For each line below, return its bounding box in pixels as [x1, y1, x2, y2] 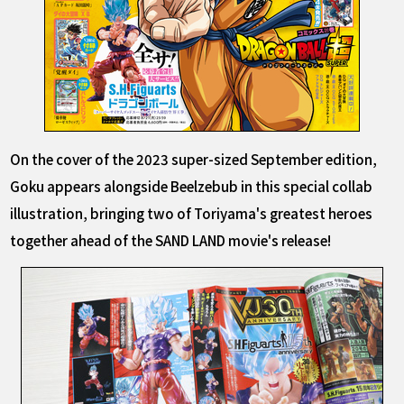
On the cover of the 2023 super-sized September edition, [10, 149, 378, 170]
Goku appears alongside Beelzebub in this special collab [10, 176, 373, 197]
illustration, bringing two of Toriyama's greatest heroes [10, 203, 373, 224]
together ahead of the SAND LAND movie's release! [10, 230, 332, 251]
